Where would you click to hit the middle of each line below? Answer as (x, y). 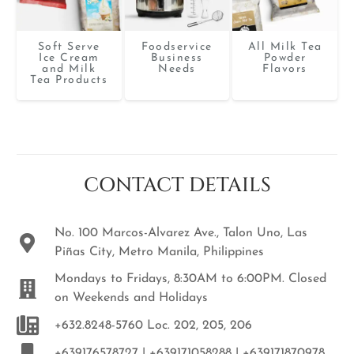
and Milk (69, 69)
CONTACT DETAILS (177, 185)
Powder (285, 58)
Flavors (285, 69)
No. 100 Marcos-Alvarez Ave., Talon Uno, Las (181, 233)
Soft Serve (69, 47)
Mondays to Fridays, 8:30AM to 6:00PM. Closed (190, 279)
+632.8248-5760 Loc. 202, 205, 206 (153, 325)
